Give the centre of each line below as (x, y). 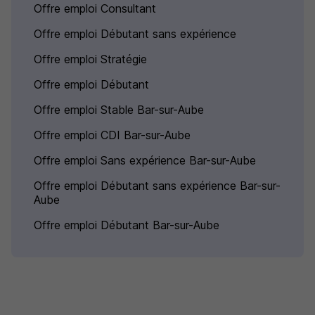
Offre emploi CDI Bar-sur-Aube (112, 135)
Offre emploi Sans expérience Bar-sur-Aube (145, 160)
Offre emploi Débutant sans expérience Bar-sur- (157, 186)
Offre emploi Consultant (95, 8)
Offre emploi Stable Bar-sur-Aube (119, 110)
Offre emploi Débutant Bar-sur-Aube (127, 225)
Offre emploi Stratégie (90, 59)
